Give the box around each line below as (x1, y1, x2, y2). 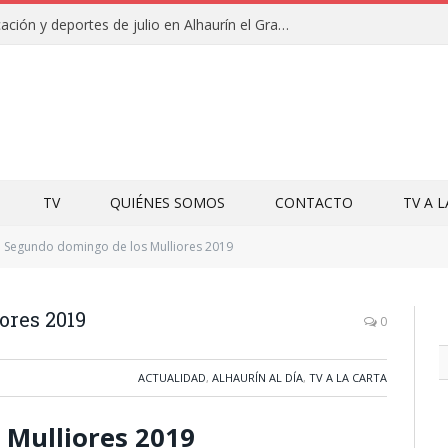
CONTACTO (275, 193, 353, 212)
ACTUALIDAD (138, 370, 206, 385)
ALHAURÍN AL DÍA (212, 370, 303, 385)
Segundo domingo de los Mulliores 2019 (4, 238, 233, 255)
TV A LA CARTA (309, 370, 387, 385)
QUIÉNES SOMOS (110, 193, 225, 212)
